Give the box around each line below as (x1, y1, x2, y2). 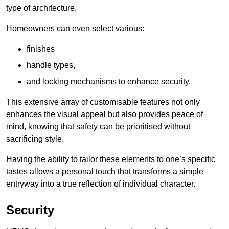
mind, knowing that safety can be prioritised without (6, 122, 190, 131)
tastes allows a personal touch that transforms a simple (6, 167, 203, 176)
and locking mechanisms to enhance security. (27, 77, 191, 86)
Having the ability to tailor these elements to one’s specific (6, 155, 215, 164)
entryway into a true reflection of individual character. (6, 179, 195, 189)
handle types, (27, 61, 75, 70)
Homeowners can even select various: (6, 24, 144, 33)
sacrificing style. (6, 134, 64, 144)
